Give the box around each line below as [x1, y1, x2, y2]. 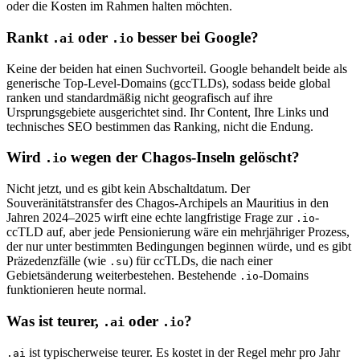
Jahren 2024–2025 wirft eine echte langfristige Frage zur [6, 211, 296, 225]
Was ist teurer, [6, 312, 103, 329]
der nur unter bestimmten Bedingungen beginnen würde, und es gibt [6, 239, 351, 254]
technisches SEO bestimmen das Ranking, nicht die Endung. [6, 119, 313, 133]
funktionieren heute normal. [6, 283, 146, 297]
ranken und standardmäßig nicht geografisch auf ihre [6, 90, 272, 104]
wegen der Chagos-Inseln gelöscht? [67, 149, 300, 166]
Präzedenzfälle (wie [6, 254, 109, 268]
